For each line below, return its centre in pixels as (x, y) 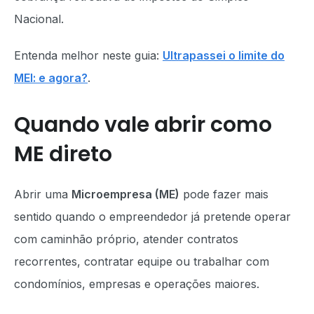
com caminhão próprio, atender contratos (126, 239)
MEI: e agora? (51, 78)
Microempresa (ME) (125, 194)
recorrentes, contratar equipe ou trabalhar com (142, 261)
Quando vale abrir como (143, 125)
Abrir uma (43, 194)
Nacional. (39, 19)
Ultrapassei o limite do (224, 55)
